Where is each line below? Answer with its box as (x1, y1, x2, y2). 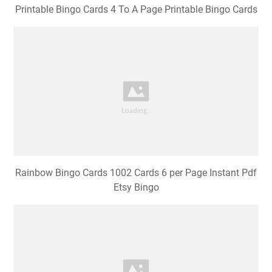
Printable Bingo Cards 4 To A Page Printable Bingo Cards (15, 4, 257, 16)
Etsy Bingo (113, 182, 159, 194)
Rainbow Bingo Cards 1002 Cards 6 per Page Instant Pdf (15, 167, 257, 179)
